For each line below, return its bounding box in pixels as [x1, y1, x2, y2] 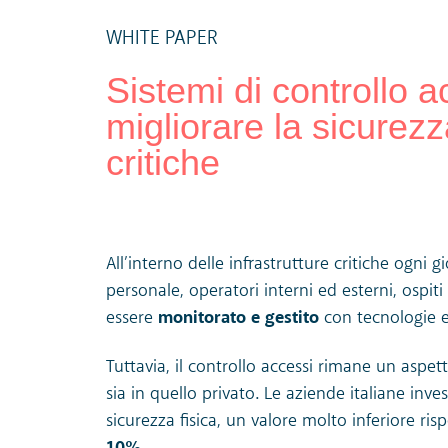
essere [105, 304, 153, 331]
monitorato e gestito [152, 304, 319, 331]
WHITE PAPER [105, 25, 218, 52]
